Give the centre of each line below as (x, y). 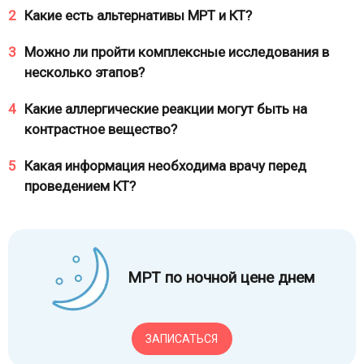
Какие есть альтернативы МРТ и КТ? (138, 15)
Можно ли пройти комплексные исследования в (177, 52)
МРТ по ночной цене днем (221, 277)
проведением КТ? (80, 186)
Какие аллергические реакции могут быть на (166, 109)
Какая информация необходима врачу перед (165, 166)
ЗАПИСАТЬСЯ (182, 338)
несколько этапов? (84, 72)
